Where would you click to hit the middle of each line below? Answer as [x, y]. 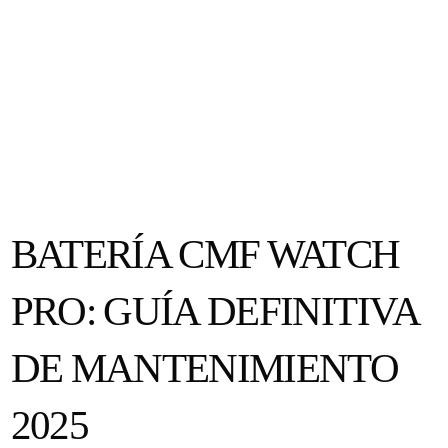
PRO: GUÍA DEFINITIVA [214, 311]
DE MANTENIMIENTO [204, 368]
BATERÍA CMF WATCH [205, 254]
